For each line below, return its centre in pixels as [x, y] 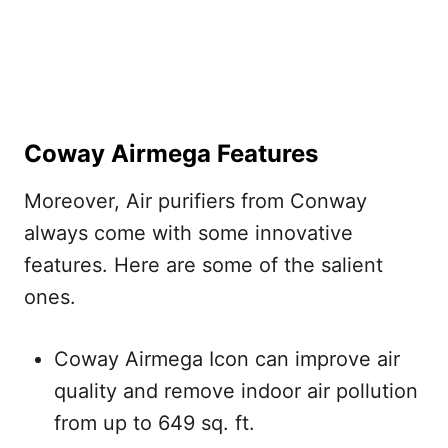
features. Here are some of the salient [203, 265]
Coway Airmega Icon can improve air [227, 359]
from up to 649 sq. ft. [154, 423]
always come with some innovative [188, 233]
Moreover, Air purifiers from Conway [195, 201]
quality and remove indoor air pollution [236, 391]
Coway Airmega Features [171, 154]
